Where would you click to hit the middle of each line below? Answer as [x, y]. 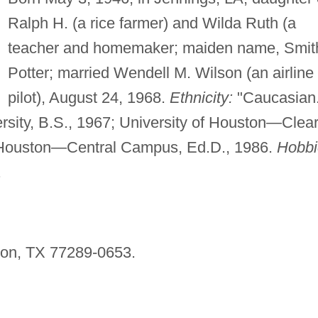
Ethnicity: [201, 98]
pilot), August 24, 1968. [88, 98]
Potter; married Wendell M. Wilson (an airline [160, 73]
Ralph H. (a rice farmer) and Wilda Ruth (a [152, 23]
